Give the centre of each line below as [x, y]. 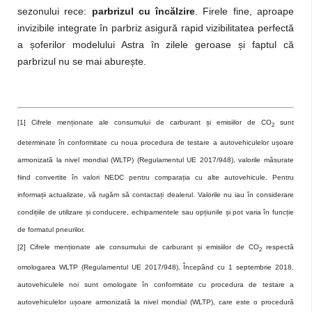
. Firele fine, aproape [245, 11]
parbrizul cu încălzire [143, 11]
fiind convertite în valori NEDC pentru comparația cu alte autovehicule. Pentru [156, 178]
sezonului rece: [55, 11]
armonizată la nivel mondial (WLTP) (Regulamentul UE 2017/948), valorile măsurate [156, 160]
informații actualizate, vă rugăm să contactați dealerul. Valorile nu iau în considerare [156, 195]
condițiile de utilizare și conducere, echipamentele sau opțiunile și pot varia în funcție [156, 212]
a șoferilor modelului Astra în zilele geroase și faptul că [156, 45]
